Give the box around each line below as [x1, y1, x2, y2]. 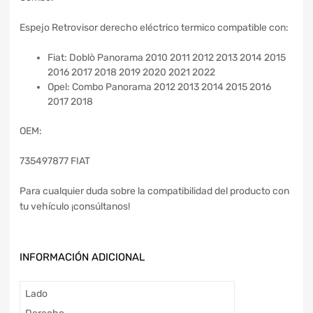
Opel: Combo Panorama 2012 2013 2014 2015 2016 [48, 80, 271, 93]
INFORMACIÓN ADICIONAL [20, 250, 145, 263]
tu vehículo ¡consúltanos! [20, 200, 130, 212]
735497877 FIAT [20, 154, 90, 167]
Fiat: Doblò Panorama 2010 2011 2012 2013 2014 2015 [48, 51, 286, 64]
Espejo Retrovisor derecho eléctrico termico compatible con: [20, 21, 289, 34]
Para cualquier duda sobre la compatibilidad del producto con [20, 184, 289, 197]
